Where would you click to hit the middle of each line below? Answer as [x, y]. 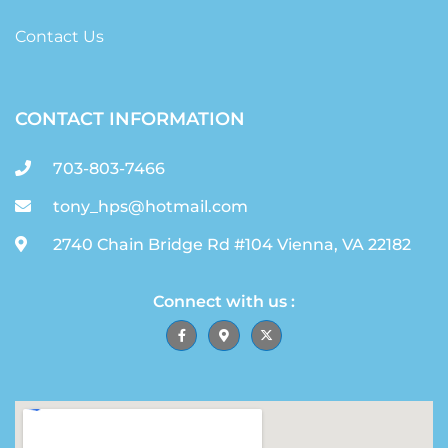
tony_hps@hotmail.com [150, 206]
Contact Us [59, 36]
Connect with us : [224, 301]
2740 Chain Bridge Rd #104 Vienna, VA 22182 [232, 244]
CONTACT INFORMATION [130, 118]
